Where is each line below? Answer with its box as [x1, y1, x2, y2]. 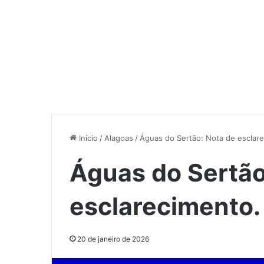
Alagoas [104, 133, 133, 143]
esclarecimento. [70, 191, 260, 221]
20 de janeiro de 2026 [77, 234, 149, 243]
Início [77, 133, 98, 143]
